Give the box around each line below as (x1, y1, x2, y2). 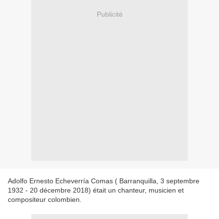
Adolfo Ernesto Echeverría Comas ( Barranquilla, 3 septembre (8, 177, 199, 185)
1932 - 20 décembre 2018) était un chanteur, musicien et (8, 186, 184, 195)
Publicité (96, 10, 123, 18)
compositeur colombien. (8, 196, 82, 204)
